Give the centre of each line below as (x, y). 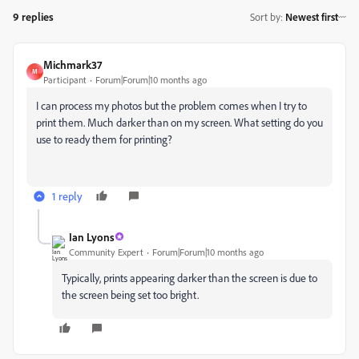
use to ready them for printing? (104, 139)
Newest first (312, 17)
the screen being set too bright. (130, 294)
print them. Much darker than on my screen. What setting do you (179, 122)
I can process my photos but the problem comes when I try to (171, 105)
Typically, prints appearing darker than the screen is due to (190, 277)
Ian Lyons (92, 236)
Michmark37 (73, 64)
